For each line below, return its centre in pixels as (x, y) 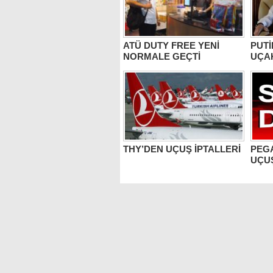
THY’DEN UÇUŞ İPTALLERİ (182, 149)
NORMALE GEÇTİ (162, 55)
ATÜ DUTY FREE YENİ (171, 45)
